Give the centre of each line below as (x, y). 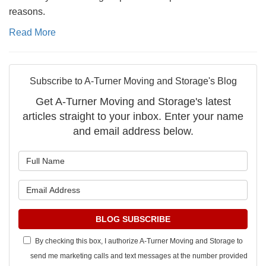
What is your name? (177, 158)
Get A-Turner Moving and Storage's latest (133, 102)
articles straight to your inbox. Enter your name (133, 117)
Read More (32, 33)
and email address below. (133, 132)
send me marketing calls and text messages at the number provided (139, 256)
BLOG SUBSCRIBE (133, 219)
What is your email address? (196, 187)
